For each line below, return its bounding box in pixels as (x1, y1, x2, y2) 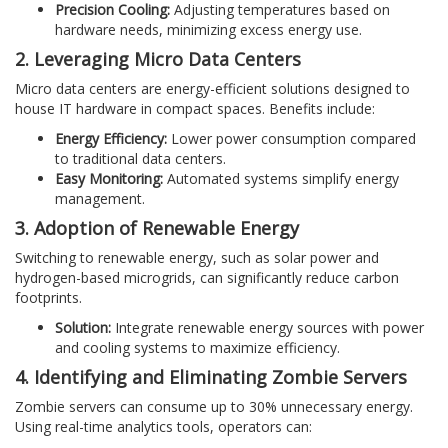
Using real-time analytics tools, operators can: (15, 416, 312, 436)
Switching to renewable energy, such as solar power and (15, 247, 379, 267)
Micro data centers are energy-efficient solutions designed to (15, 78, 410, 98)
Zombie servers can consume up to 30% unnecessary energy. (15, 396, 413, 416)
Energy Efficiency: (55, 128, 167, 148)
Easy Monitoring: (55, 168, 163, 188)
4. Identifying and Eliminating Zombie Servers (15, 364, 407, 389)
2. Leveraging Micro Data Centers (15, 46, 301, 71)
